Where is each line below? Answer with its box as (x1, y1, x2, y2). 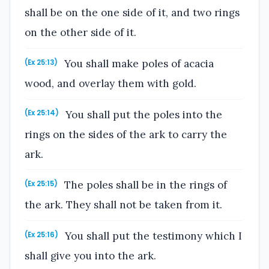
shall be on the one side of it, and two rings (25, 6, 240, 20)
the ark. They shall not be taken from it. (25, 198, 222, 212)
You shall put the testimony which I (62, 229, 243, 243)
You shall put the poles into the (62, 107, 223, 121)
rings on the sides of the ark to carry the (25, 127, 227, 141)
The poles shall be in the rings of (61, 178, 228, 192)
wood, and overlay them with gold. (25, 76, 196, 90)
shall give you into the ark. (25, 249, 156, 262)
